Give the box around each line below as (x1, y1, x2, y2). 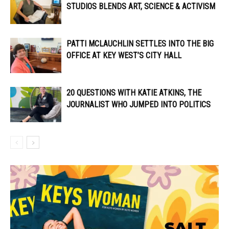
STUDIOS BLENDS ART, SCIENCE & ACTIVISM (66, 2, 215, 12)
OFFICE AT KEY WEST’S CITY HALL (66, 51, 181, 61)
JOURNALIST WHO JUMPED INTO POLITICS (66, 100, 211, 110)
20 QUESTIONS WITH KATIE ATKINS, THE (66, 88, 201, 98)
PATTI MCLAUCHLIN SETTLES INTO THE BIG (66, 39, 214, 49)
